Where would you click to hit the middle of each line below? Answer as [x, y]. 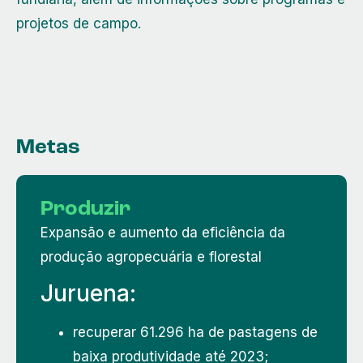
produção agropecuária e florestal [151, 256]
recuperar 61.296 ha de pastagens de [195, 333]
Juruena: [88, 294]
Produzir [85, 209]
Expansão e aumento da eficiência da [163, 232]
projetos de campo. [79, 24]
